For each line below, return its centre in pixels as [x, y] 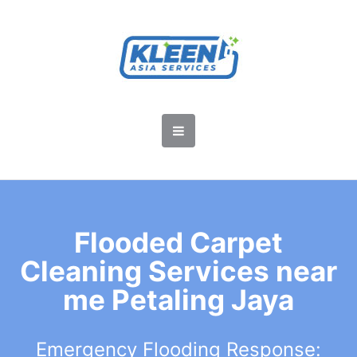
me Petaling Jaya [178, 300]
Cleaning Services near [178, 271]
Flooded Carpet [178, 242]
